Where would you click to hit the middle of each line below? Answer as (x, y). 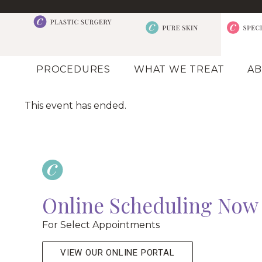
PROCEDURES (73, 69)
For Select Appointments (101, 225)
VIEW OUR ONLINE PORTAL (118, 252)
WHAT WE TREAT (179, 69)
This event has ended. (75, 106)
